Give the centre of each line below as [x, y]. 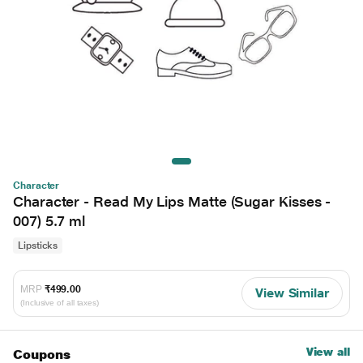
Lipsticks [38, 245]
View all [328, 351]
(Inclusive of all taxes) [60, 303]
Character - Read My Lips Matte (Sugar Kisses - [172, 201]
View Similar [292, 293]
